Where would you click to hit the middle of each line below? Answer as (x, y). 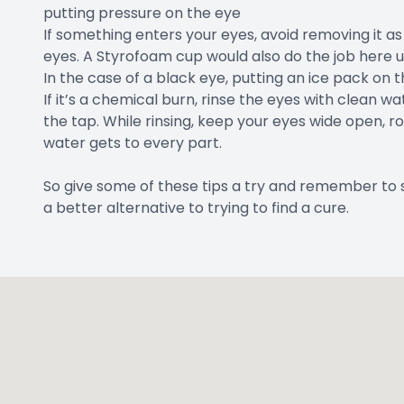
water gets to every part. (133, 143)
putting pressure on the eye (142, 14)
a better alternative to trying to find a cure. (196, 208)
